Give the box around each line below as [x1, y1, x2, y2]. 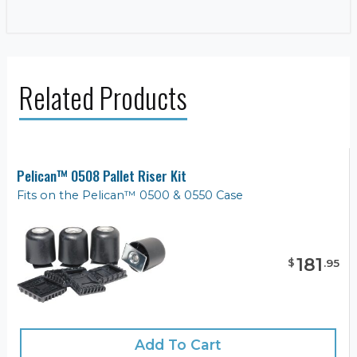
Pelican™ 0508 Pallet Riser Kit [17, 164, 186, 186]
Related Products [19, 76, 187, 118]
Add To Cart [135, 336, 222, 354]
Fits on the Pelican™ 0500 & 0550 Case [17, 187, 243, 202]
